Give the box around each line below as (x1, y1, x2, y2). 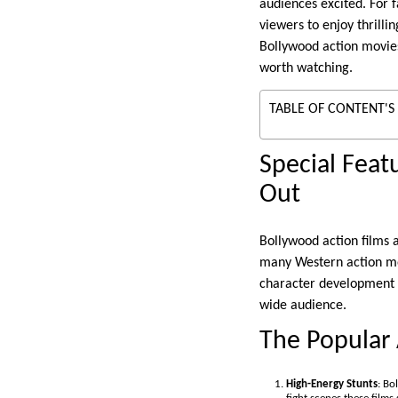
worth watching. (259, 61, 353, 76)
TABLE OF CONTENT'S (269, 102, 394, 117)
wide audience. (259, 298, 346, 314)
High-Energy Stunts (286, 378, 378, 391)
